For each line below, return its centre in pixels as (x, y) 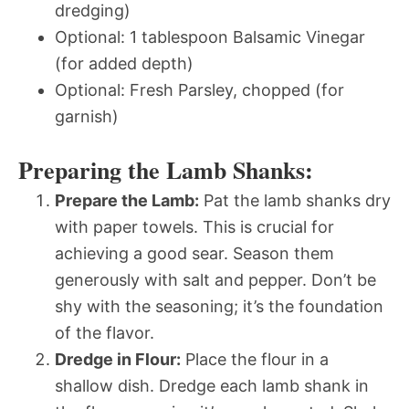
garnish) (87, 116)
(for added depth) (124, 63)
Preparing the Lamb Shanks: (166, 169)
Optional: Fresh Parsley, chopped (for (199, 89)
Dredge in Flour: (118, 359)
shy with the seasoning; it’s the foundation (219, 306)
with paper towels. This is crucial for (194, 226)
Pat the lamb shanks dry (295, 200)
